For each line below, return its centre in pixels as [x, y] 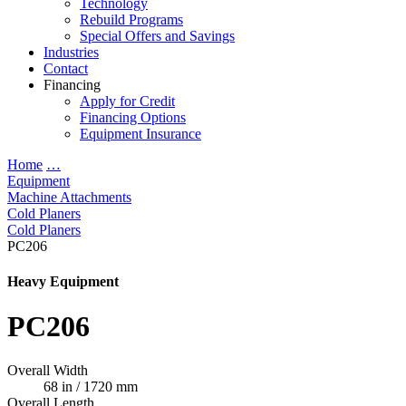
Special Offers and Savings [157, 36]
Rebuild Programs [131, 19]
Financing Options [133, 117]
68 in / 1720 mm [91, 387]
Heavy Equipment [63, 282]
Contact [66, 68]
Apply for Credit [127, 101]
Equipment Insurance [140, 134]
